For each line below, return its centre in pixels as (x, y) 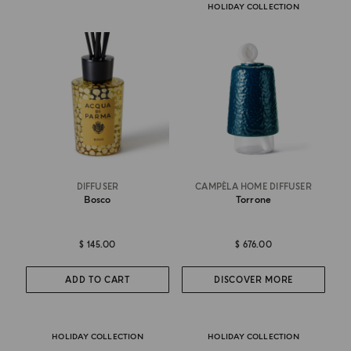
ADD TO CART (98, 280)
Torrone (253, 201)
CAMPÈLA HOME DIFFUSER (253, 187)
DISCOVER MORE (253, 280)
